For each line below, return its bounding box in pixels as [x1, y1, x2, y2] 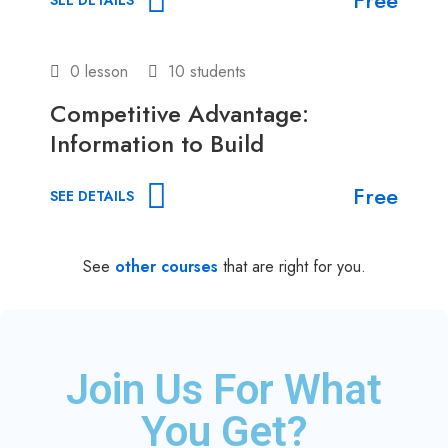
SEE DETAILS [50, 185, 134, 206]
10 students [163, 59, 246, 83]
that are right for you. [217, 254, 366, 278]
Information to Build [50, 125, 264, 161]
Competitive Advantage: [50, 95, 309, 131]
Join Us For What [66, 364, 382, 414]
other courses [114, 254, 218, 278]
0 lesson [65, 59, 133, 83]
